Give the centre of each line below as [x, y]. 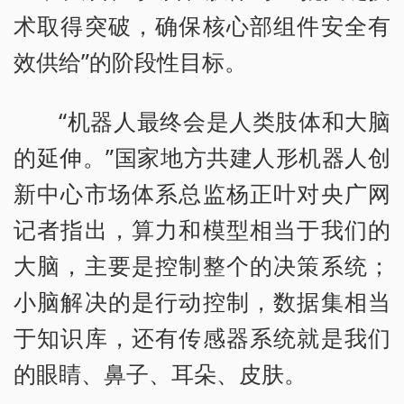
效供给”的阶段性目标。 [130, 61]
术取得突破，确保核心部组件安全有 [202, 25]
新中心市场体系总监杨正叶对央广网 [202, 193]
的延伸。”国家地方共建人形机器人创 [202, 156]
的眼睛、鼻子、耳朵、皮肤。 [160, 373]
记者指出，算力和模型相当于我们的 [202, 229]
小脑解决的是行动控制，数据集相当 [202, 301]
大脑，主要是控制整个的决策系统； [202, 265]
